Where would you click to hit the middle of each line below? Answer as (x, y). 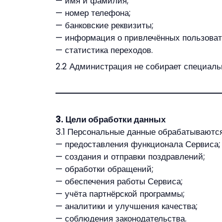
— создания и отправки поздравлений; (130, 157)
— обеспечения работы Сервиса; (119, 181)
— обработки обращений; (105, 169)
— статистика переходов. (104, 50)
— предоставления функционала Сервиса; (138, 144)
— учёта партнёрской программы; (120, 194)
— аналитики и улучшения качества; (127, 206)
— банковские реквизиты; (105, 25)
